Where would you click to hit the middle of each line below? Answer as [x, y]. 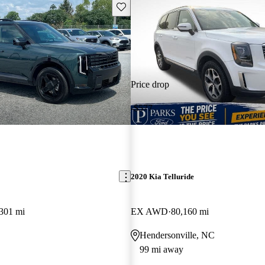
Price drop [150, 84]
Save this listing [143, 6]
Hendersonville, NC [177, 235]
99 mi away [161, 249]
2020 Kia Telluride [162, 176]
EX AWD [149, 211]
